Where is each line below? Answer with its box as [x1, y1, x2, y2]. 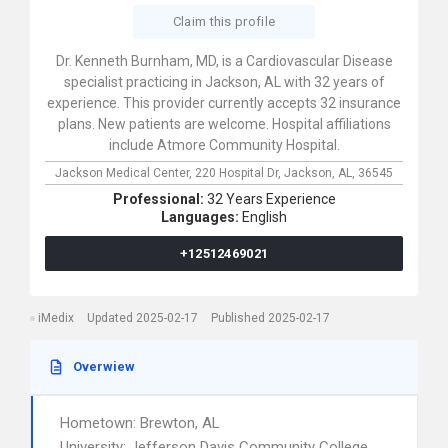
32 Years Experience [206, 191, 336, 207]
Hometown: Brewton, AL [60, 414, 220, 432]
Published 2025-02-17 [211, 311, 330, 325]
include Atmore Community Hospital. [108, 137, 340, 153]
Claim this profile [172, 14, 276, 29]
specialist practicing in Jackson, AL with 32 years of [63, 74, 385, 90]
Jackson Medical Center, [55, 166, 195, 180]
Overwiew [73, 359, 135, 374]
